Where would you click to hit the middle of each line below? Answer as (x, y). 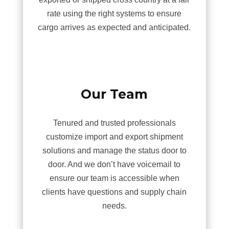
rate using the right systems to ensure (114, 13)
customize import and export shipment (114, 136)
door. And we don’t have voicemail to (114, 164)
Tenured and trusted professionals (114, 123)
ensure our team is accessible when (114, 178)
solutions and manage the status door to (114, 150)
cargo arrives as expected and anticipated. (114, 27)
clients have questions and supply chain (114, 192)
